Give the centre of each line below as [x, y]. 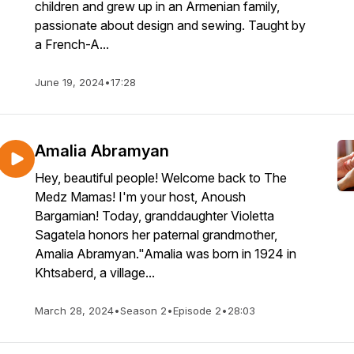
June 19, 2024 [70, 82]
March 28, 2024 [74, 311]
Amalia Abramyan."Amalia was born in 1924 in [166, 254]
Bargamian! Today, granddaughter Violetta [154, 216]
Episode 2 [197, 311]
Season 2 [143, 311]
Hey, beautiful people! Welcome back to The [161, 178]
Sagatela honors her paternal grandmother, [156, 235]
